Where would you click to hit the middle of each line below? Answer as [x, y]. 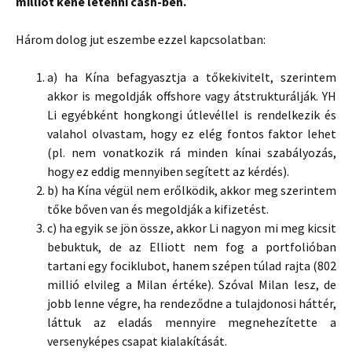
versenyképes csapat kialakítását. [137, 341]
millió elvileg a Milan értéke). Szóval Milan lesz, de [192, 284]
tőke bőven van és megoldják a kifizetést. [158, 209]
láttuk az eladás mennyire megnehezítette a [192, 322]
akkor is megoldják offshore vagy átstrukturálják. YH [192, 96]
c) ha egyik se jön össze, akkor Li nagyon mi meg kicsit [192, 228]
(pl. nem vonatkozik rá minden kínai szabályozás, [192, 152]
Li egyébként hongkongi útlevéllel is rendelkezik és [192, 115]
